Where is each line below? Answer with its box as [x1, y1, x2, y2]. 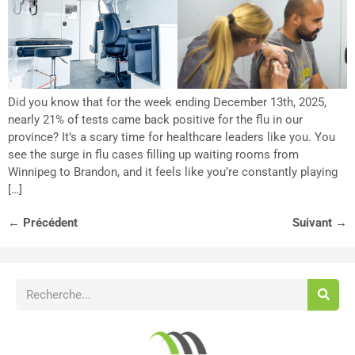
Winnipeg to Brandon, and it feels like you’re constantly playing [8, 165, 338, 180]
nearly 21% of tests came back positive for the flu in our [8, 113, 303, 128]
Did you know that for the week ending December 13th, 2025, [8, 95, 326, 110]
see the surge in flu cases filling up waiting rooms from [8, 147, 299, 162]
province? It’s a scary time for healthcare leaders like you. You [8, 130, 335, 145]
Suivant [292, 216, 335, 231]
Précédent [20, 216, 78, 231]
